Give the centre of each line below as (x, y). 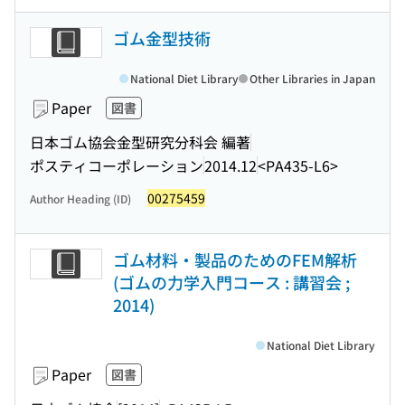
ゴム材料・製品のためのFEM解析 (235, 259)
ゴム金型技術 (162, 38)
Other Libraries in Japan (312, 78)
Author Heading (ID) (80, 198)
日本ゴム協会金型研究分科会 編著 (140, 141)
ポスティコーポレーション (117, 165)
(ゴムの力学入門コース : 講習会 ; (231, 282)
